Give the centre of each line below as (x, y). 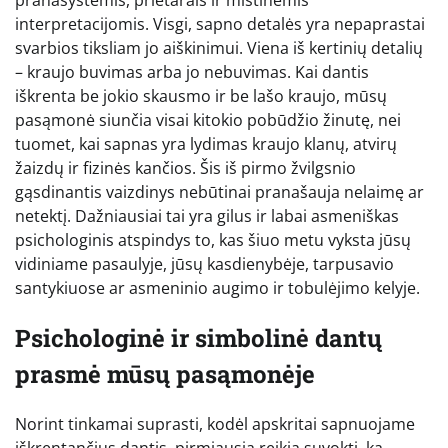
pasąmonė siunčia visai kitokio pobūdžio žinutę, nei (208, 119)
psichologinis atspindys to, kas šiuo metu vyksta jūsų (213, 239)
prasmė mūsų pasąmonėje (165, 373)
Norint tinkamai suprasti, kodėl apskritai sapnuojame (215, 423)
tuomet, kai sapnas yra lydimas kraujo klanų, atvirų (206, 143)
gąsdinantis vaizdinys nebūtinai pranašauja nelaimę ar (219, 191)
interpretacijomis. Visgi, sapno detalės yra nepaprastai (220, 23)
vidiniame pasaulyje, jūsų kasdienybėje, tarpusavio (204, 263)
